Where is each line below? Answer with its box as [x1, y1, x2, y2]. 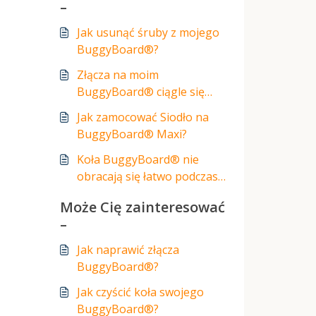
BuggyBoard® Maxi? [77, 126, 187, 142]
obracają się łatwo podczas [77, 169, 218, 184]
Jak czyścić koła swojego [77, 284, 204, 300]
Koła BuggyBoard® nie [77, 152, 199, 167]
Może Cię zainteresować [60, 197, 225, 217]
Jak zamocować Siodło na [77, 109, 209, 125]
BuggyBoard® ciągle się [77, 84, 205, 99]
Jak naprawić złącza [77, 242, 179, 257]
